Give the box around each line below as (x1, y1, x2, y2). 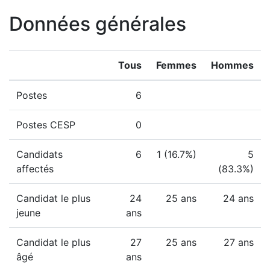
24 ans (223, 192, 254, 204)
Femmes (156, 59, 196, 71)
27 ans (224, 236, 254, 248)
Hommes (211, 59, 254, 71)
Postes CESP (16, 119, 75, 131)
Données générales (9, 12, 186, 36)
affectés (16, 163, 54, 175)
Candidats (16, 148, 63, 160)
